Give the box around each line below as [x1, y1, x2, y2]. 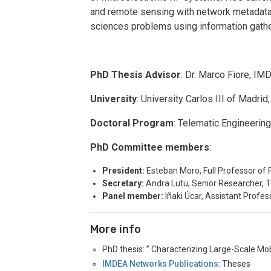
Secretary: [102, 178, 146, 189]
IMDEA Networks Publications [102, 258, 219, 269]
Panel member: [102, 191, 164, 201]
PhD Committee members [90, 142, 210, 154]
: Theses [218, 258, 251, 269]
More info [90, 223, 142, 237]
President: [102, 166, 147, 176]
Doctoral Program [90, 117, 174, 129]
